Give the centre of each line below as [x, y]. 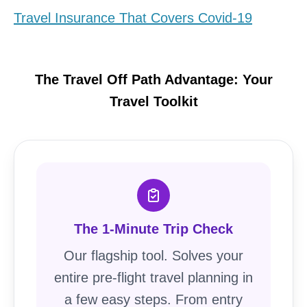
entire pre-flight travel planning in [153, 278]
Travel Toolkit [153, 102]
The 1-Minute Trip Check [153, 229]
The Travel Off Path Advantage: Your [153, 80]
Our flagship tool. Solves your [153, 256]
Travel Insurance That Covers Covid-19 [133, 18]
